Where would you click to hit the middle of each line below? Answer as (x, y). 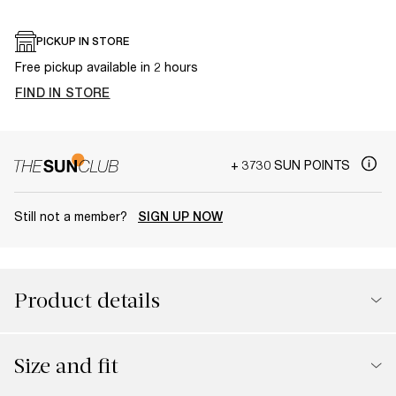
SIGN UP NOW (180, 216)
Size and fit (66, 366)
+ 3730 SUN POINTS (292, 164)
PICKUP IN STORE (83, 42)
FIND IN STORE (63, 93)
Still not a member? (72, 216)
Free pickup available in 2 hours (107, 67)
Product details (87, 300)
